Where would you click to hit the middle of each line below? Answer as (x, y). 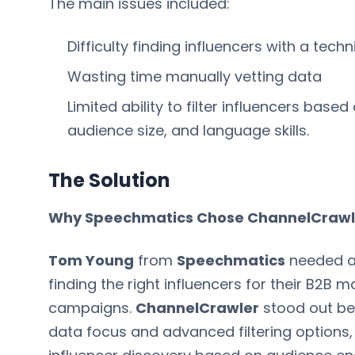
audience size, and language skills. (189, 130)
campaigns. (90, 308)
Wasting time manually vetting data (195, 76)
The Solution (110, 180)
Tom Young (92, 260)
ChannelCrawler (198, 308)
